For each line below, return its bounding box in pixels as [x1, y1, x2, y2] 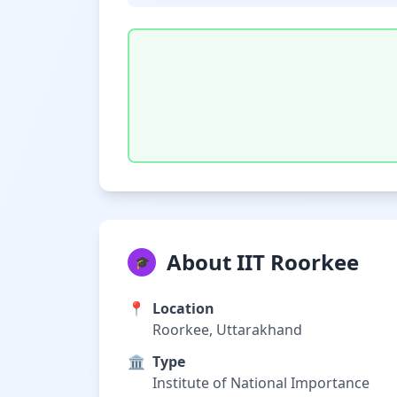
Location [152, 299, 214, 318]
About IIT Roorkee [167, 247, 359, 276]
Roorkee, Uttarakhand [152, 320, 302, 339]
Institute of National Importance [152, 373, 370, 393]
